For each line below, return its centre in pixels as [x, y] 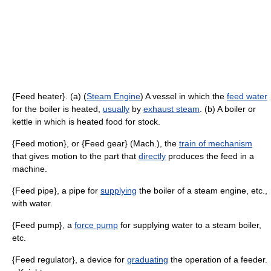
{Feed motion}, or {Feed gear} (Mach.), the [96, 143]
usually [116, 109]
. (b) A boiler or [228, 109]
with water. [32, 203]
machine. [30, 169]
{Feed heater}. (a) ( [49, 96]
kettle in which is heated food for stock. [86, 122]
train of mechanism [216, 143]
